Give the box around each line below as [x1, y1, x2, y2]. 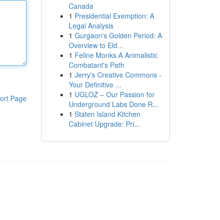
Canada [68, 1, 93, 11]
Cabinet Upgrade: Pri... [68, 119, 140, 129]
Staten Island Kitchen [74, 109, 140, 119]
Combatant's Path [68, 60, 124, 70]
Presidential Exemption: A [74, 11, 154, 21]
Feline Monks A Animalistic [74, 50, 158, 60]
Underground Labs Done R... [68, 99, 159, 109]
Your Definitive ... [68, 80, 121, 89]
